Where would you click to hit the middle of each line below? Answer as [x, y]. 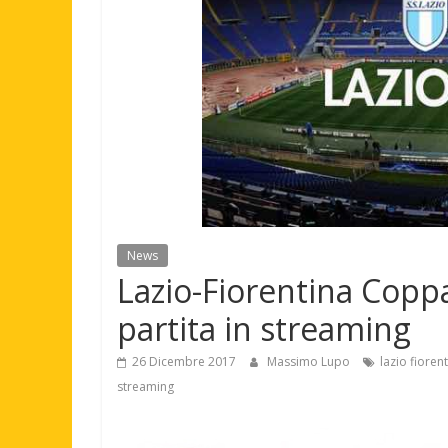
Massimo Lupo [310, 361]
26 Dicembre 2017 [184, 361]
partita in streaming [264, 328]
